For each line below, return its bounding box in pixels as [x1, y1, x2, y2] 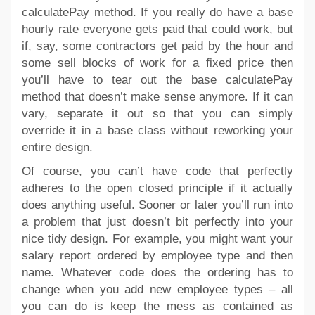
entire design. [22, 140, 93, 154]
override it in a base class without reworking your [22, 123, 293, 137]
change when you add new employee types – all [22, 282, 293, 296]
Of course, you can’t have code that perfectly [22, 164, 293, 178]
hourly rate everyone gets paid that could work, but [22, 22, 293, 36]
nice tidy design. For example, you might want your [22, 231, 293, 245]
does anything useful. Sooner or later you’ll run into [22, 198, 293, 212]
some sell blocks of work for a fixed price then [22, 56, 293, 70]
